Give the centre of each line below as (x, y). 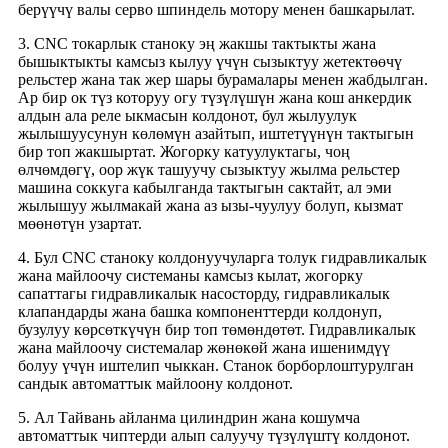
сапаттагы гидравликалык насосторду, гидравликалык (204, 294)
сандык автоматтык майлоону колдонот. (155, 384)
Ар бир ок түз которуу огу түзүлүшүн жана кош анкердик (215, 98)
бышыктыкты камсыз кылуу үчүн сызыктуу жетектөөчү (210, 62)
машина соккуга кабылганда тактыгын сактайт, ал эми (205, 188)
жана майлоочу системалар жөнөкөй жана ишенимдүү (204, 348)
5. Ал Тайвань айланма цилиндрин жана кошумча (189, 418)
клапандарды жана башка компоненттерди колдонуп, (200, 312)
